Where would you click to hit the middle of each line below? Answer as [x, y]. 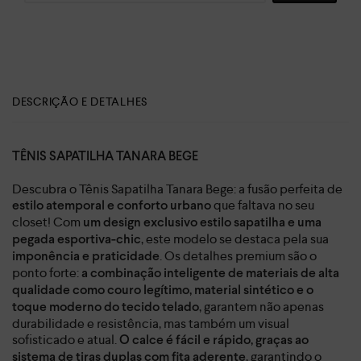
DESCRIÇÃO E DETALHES [80, 101]
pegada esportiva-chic [77, 239]
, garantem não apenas [261, 306]
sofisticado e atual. [66, 339]
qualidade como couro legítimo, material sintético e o [163, 290]
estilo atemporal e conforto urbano [112, 205]
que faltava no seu [263, 205]
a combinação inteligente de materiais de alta [210, 273]
